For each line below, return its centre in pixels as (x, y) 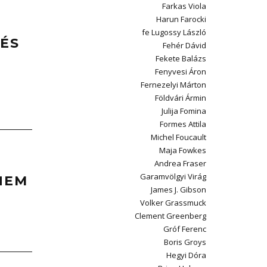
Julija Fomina (184, 111)
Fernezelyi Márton (173, 85)
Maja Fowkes (183, 150)
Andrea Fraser (180, 163)
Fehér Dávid (184, 45)
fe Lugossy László (174, 32)
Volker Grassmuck (173, 203)
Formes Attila (183, 124)
